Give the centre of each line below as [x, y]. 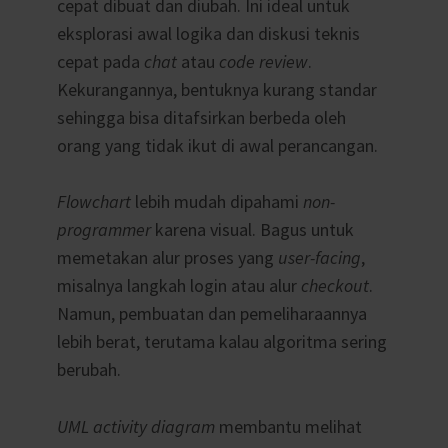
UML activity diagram [135, 427]
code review [263, 61]
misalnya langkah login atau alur [178, 286]
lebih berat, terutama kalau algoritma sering [221, 342]
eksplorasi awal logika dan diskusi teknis [208, 33]
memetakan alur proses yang [167, 258]
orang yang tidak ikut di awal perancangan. [217, 145]
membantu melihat [288, 427]
